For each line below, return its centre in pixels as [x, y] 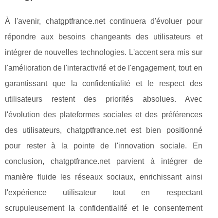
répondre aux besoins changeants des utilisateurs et [104, 37]
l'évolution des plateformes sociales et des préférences [104, 115]
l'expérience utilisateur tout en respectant [104, 193]
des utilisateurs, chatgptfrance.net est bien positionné [104, 130]
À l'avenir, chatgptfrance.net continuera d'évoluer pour [104, 21]
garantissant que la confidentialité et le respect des [104, 84]
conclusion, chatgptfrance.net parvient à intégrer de [104, 162]
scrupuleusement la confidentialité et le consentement [104, 208]
